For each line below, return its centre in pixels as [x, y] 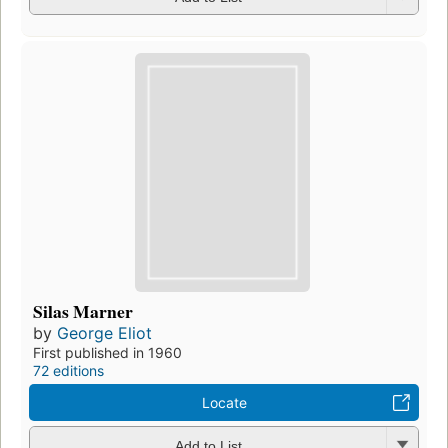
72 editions [68, 371]
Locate [224, 403]
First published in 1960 [107, 353]
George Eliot [104, 333]
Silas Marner [83, 311]
